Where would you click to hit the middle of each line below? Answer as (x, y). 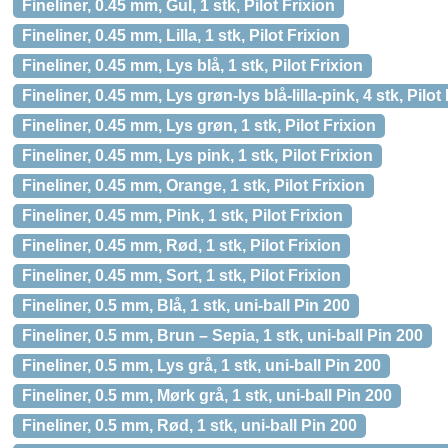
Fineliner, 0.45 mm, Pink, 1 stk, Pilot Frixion (182, 215)
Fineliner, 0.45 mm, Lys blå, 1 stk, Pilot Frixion (192, 65)
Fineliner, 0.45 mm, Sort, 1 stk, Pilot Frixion (181, 275)
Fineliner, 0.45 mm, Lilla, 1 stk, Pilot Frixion (181, 35)
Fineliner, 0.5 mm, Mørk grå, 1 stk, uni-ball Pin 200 (207, 395)
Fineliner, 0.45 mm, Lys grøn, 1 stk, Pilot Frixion (199, 125)
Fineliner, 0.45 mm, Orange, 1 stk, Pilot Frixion (193, 185)
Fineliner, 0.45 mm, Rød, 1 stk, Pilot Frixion (181, 245)
